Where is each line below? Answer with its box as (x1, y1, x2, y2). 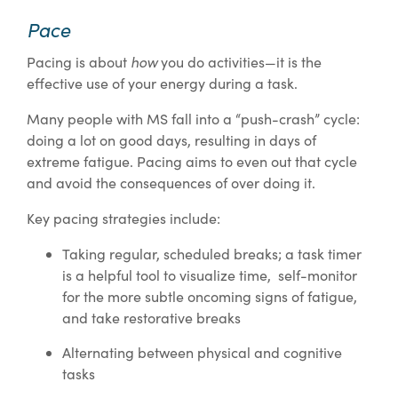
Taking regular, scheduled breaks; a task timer (62, 244, 362, 264)
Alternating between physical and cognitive (62, 343, 342, 362)
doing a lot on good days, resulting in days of (27, 131, 316, 150)
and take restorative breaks (62, 308, 241, 328)
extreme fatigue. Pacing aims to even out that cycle (27, 152, 357, 171)
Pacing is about (27, 52, 131, 72)
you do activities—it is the (157, 52, 322, 72)
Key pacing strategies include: (27, 209, 220, 228)
